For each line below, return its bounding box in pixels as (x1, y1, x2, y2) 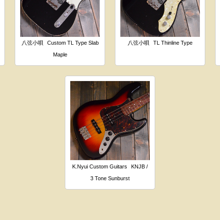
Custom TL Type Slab (47, 39, 99, 46)
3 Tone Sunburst (90, 175, 130, 181)
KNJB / (131, 163, 148, 169)
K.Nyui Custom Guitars (72, 163, 127, 169)
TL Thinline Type (153, 39, 192, 46)
